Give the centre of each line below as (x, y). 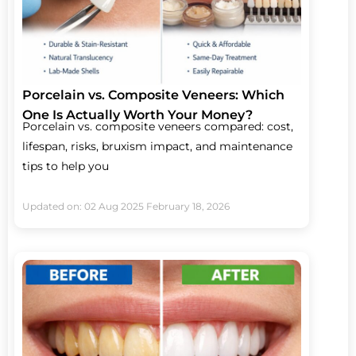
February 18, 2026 (188, 207)
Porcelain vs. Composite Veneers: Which (153, 95)
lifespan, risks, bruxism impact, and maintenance (157, 147)
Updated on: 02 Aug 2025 (83, 207)
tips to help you (66, 166)
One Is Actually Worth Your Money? (137, 115)
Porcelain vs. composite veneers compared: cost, (158, 127)
